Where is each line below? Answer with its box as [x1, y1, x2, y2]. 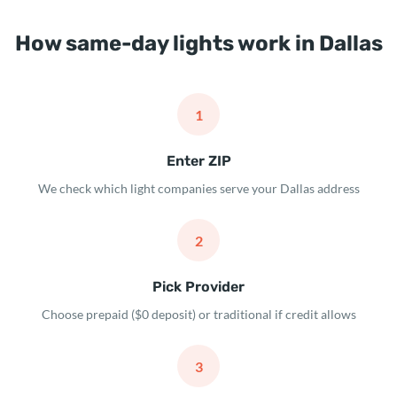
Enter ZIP [166, 152, 231, 169]
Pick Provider [152, 278, 245, 295]
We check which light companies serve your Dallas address [37, 181, 360, 196]
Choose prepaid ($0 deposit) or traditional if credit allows [41, 307, 356, 322]
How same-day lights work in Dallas [14, 31, 383, 56]
